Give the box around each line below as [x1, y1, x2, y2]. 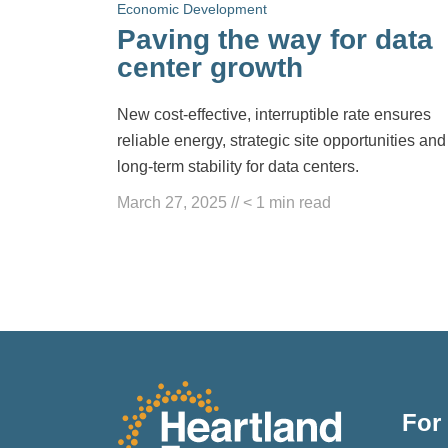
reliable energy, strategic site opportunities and [117, 131, 446, 149]
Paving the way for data [117, 23, 433, 55]
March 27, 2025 [117, 193, 227, 211]
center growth [117, 51, 303, 83]
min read [269, 193, 331, 211]
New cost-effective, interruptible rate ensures [117, 105, 431, 123]
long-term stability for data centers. [117, 157, 359, 175]
